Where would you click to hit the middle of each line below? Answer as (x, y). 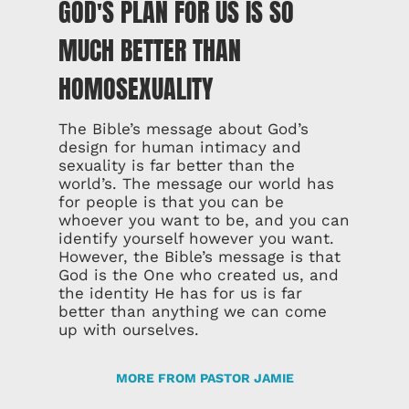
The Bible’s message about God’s (184, 129)
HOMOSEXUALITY (136, 89)
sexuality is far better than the (177, 165)
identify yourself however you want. (196, 238)
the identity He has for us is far (180, 293)
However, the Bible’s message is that (199, 257)
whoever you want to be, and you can (204, 220)
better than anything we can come (193, 311)
